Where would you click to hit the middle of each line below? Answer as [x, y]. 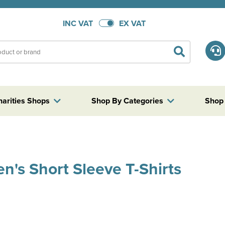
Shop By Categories [127, 101]
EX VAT [132, 23]
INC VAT [78, 23]
